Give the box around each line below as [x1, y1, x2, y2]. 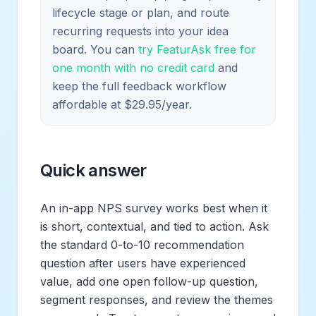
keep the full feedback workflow [52, 78, 226, 93]
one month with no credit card [52, 60, 214, 75]
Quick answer [40, 159, 147, 181]
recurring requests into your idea [52, 23, 229, 38]
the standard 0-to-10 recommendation [40, 237, 244, 252]
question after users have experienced [40, 255, 245, 270]
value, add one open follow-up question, [40, 274, 258, 288]
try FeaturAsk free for [138, 42, 256, 56]
